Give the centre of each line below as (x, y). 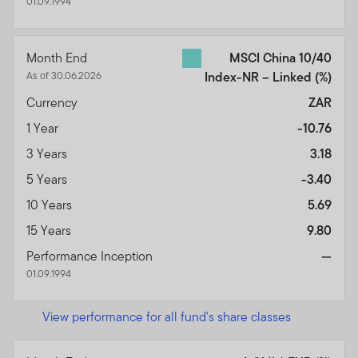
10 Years (51, 205)
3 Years (48, 153)
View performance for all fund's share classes (167, 316)
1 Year (44, 128)
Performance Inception (91, 256)
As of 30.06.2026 (64, 75)
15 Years (50, 230)
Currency (54, 102)
